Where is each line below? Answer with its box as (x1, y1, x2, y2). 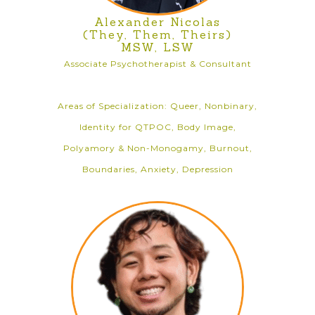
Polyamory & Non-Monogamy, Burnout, (63, 143, 252, 153)
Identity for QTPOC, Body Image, (79, 122, 236, 132)
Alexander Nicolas (94, 15, 221, 29)
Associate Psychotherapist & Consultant (63, 58, 252, 69)
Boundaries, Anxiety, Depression (82, 164, 233, 174)
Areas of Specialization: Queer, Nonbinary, (58, 101, 257, 111)
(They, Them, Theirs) (83, 27, 232, 41)
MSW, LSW (120, 40, 195, 54)
